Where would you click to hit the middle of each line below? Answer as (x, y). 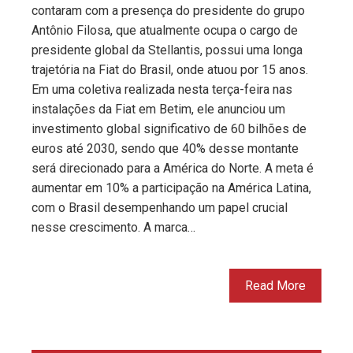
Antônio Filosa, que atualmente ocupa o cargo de (165, 31)
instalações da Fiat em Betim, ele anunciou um (158, 110)
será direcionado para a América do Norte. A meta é (173, 169)
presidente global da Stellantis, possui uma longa (167, 50)
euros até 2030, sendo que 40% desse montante (165, 149)
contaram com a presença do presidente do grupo (168, 11)
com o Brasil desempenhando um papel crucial (160, 208)
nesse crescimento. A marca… (113, 228)
